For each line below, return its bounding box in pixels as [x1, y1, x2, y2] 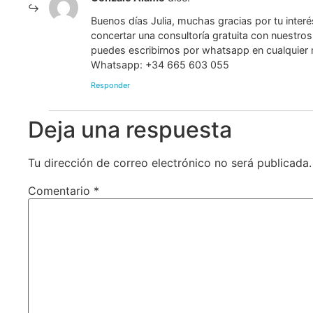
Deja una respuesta [28, 116, 233, 144]
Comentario [28, 184, 94, 198]
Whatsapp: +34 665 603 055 [91, 58, 230, 71]
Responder [91, 80, 131, 91]
